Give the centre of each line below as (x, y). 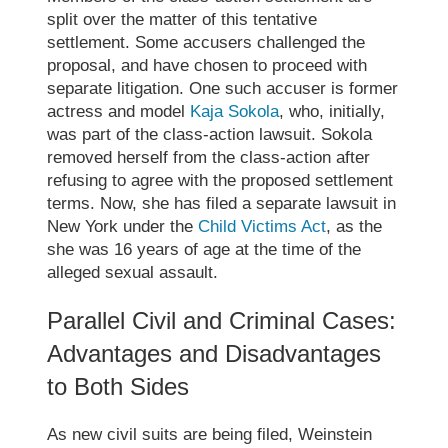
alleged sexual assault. (133, 272)
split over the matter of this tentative (182, 19)
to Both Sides (118, 386)
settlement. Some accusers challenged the (206, 42)
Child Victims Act (262, 226)
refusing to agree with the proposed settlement (220, 180)
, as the (354, 226)
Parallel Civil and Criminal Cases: (222, 320)
